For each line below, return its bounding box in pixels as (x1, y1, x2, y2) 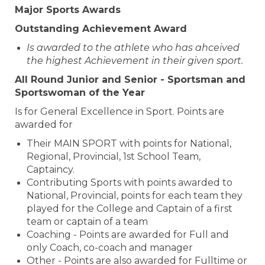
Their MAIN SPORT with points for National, (27, 138, 231, 149)
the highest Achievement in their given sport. (27, 55, 243, 66)
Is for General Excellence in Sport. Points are (15, 106, 224, 117)
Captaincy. (27, 164, 75, 175)
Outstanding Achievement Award (15, 23, 187, 34)
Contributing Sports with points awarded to (27, 177, 232, 188)
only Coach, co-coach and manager (27, 242, 195, 253)
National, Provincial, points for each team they (27, 190, 243, 201)
